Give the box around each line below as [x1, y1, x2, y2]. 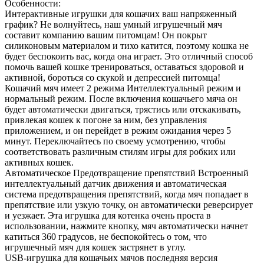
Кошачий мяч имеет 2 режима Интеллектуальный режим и [5, 82, 241, 93]
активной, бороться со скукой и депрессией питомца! [5, 72, 220, 82]
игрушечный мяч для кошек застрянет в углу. [5, 242, 186, 252]
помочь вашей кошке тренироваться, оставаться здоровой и [5, 61, 244, 72]
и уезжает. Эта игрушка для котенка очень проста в [5, 210, 211, 220]
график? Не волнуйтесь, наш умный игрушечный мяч [5, 19, 222, 29]
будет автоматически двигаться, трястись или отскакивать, [5, 104, 241, 114]
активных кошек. [5, 157, 74, 167]
